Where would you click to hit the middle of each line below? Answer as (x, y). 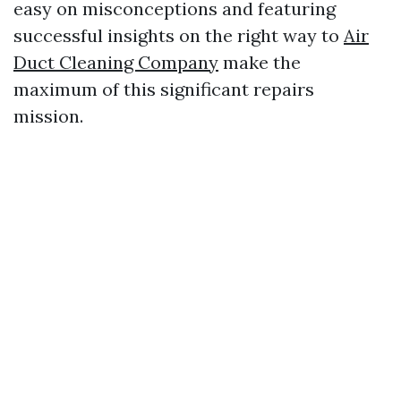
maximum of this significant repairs (164, 89)
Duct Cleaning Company (116, 62)
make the (260, 62)
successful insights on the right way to (179, 35)
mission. (48, 116)
